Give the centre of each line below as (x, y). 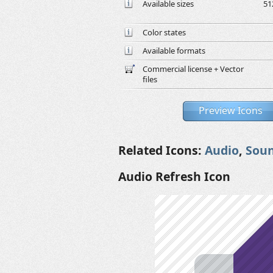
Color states (164, 32)
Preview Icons (230, 110)
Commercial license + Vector (193, 69)
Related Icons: (161, 150)
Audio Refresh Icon (174, 176)
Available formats (174, 51)
